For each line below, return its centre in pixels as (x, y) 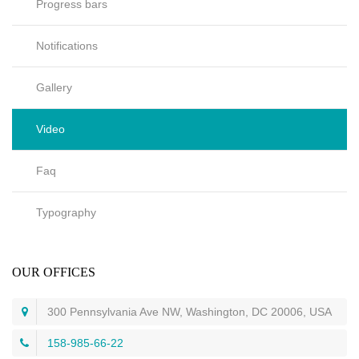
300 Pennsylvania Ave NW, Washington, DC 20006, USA (190, 312)
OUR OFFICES (54, 272)
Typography (66, 213)
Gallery (54, 88)
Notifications (67, 46)
